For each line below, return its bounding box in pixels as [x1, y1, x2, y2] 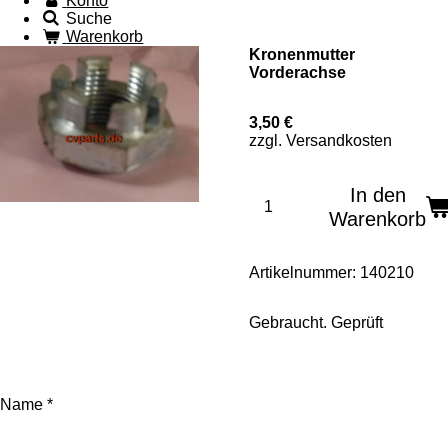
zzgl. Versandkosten [249, 132, 392, 149]
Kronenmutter [249, 46, 355, 63]
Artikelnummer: [249, 264, 356, 281]
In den [349, 184, 406, 206]
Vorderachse [249, 64, 346, 81]
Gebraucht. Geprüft [249, 314, 387, 331]
